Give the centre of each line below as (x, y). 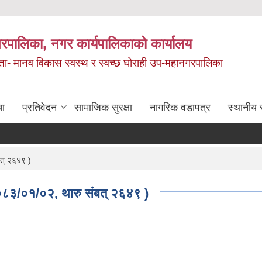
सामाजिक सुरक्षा (103, 107)
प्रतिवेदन (39, 107)
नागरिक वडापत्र (180, 107)
